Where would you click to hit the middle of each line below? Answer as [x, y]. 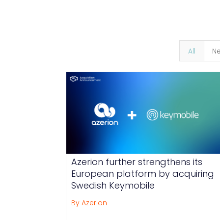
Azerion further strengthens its [137, 162]
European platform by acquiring [143, 173]
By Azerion [89, 203]
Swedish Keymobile [113, 185]
